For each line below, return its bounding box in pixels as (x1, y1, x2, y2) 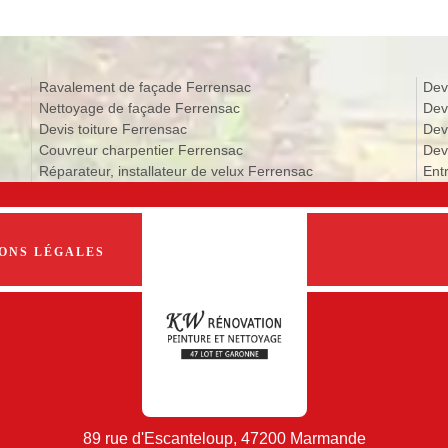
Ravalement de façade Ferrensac (38, 78, 251, 95)
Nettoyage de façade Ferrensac (38, 99, 240, 116)
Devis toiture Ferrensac (38, 120, 187, 137)
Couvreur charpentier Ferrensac (38, 141, 243, 158)
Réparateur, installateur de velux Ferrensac (38, 162, 313, 179)
